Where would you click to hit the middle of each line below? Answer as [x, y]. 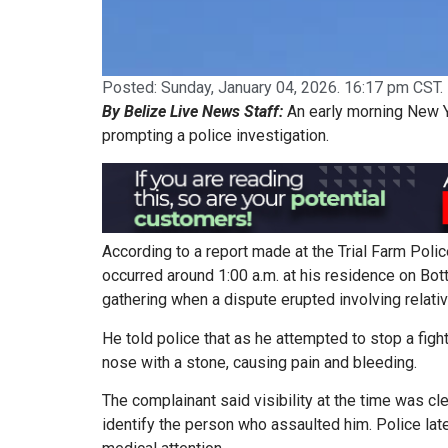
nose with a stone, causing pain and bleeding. [259, 362]
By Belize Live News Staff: [192, 112]
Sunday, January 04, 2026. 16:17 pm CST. [302, 88]
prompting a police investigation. [215, 136]
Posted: [131, 88]
